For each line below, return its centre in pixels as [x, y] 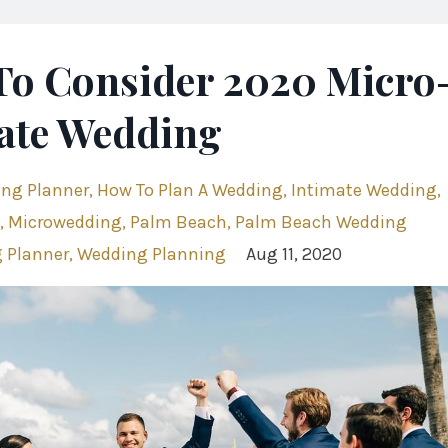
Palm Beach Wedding [321, 222]
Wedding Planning [151, 254]
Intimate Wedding [364, 190]
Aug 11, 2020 [294, 254]
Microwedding [65, 222]
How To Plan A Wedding [190, 190]
